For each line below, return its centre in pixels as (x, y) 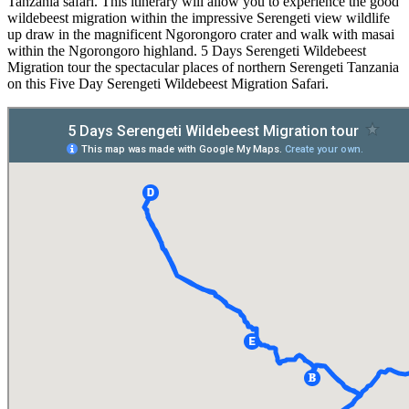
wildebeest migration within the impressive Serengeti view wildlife (199, 17)
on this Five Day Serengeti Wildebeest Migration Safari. (168, 83)
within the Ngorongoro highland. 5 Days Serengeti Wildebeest (187, 50)
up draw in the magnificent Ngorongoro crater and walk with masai (201, 34)
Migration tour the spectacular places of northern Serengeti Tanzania (203, 67)
